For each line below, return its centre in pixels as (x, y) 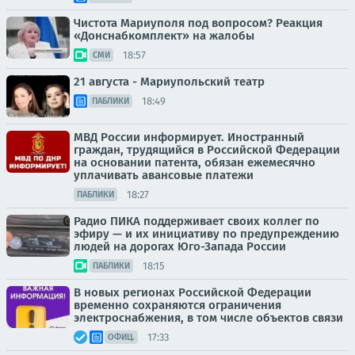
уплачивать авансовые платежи (164, 175)
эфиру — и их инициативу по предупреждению (206, 234)
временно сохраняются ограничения (177, 305)
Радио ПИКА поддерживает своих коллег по (197, 221)
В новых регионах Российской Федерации (193, 292)
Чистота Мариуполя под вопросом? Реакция (198, 23)
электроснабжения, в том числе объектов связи (208, 318)
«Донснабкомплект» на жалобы (164, 36)
